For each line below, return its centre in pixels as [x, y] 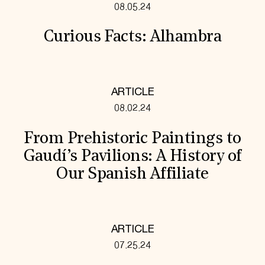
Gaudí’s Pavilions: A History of [132, 156]
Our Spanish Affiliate [132, 174]
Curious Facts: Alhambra [132, 38]
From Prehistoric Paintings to [132, 139]
